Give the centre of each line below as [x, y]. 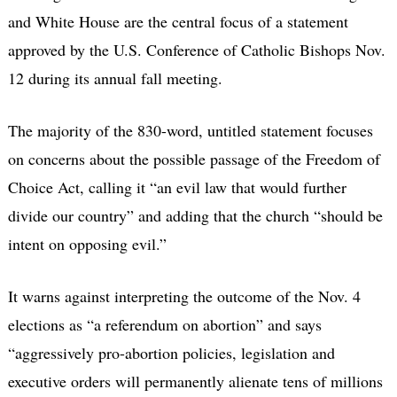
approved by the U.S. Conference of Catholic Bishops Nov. [196, 49]
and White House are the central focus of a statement [178, 21]
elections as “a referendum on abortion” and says [164, 324]
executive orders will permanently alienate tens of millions [195, 381]
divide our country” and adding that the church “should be [195, 215]
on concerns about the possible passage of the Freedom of [194, 158]
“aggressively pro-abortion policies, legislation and [171, 352]
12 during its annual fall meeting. [115, 78]
